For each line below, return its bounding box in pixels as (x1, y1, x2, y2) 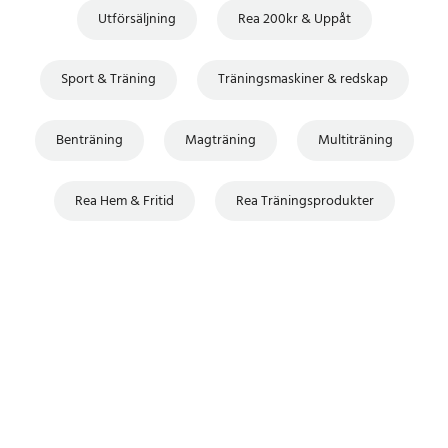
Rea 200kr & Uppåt (237, 7, 351, 31)
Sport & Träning (60, 68, 156, 92)
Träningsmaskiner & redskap (217, 68, 388, 92)
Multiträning (317, 128, 393, 152)
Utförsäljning (97, 7, 176, 31)
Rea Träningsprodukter (235, 189, 374, 213)
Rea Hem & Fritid (74, 189, 174, 213)
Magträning (184, 128, 256, 152)
